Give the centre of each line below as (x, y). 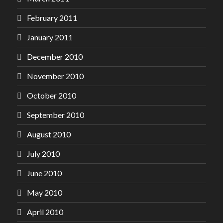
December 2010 (55, 56)
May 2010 (45, 192)
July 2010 (43, 154)
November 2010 (55, 76)
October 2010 (52, 95)
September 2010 (56, 115)
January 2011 (50, 37)
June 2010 (44, 173)
